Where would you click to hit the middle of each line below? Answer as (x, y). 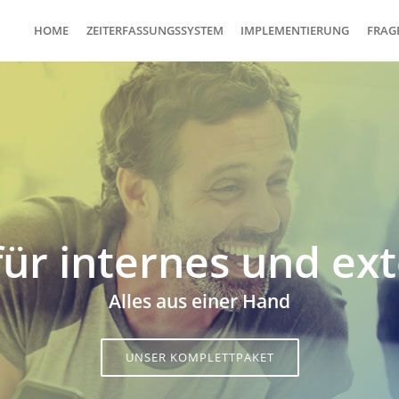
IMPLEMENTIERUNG (295, 30)
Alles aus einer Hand (199, 301)
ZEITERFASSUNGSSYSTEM (155, 30)
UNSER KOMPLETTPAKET (199, 357)
